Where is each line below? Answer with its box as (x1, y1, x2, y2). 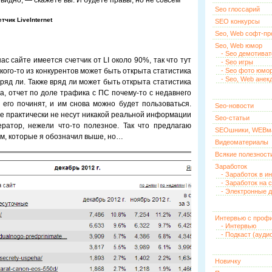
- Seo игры (221, 58, 253, 66)
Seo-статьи (215, 114, 250, 121)
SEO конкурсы (215, 18, 260, 25)
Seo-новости (215, 102, 254, 109)
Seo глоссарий (215, 5, 260, 13)
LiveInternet (15, 16, 52, 23)
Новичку (215, 257, 241, 265)
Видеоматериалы (215, 138, 268, 146)
